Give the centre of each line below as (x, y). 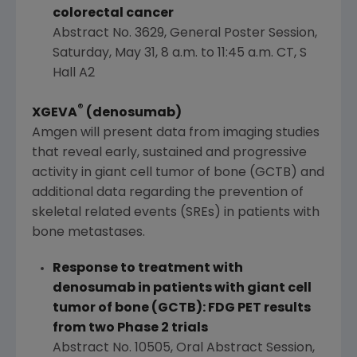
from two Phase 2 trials (130, 328)
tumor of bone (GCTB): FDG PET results (181, 308)
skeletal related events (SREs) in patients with (176, 212)
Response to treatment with (147, 268)
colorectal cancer (114, 14)
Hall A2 (73, 74)
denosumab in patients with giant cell (182, 288)
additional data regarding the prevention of (168, 192)
